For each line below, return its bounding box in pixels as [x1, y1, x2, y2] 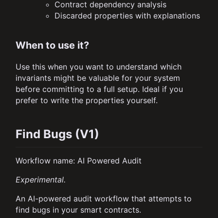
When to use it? [16, 39, 89, 52]
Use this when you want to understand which [16, 62, 182, 72]
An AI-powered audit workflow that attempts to [16, 194, 192, 204]
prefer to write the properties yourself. [16, 95, 158, 106]
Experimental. [16, 175, 66, 185]
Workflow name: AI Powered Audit [16, 156, 142, 166]
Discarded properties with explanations [54, 11, 200, 21]
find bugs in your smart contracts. [16, 205, 141, 215]
